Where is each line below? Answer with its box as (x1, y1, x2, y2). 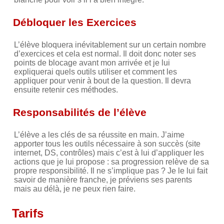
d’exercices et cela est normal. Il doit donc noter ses (14, 49, 196, 58)
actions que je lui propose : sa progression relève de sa (14, 157, 209, 166)
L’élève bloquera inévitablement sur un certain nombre (14, 40, 206, 49)
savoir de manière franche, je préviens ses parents (14, 175, 192, 184)
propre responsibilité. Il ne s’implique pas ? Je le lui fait (14, 166, 207, 175)
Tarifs (12, 206, 43, 220)
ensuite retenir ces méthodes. (14, 85, 118, 94)
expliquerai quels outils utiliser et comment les (14, 67, 177, 76)
